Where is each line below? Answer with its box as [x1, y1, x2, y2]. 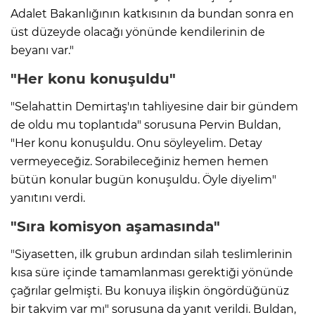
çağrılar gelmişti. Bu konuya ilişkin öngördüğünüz [11, 283, 289, 297]
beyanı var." [11, 43, 74, 57]
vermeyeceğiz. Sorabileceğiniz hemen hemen [11, 154, 269, 168]
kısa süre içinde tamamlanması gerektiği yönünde [11, 265, 293, 279]
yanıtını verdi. [11, 191, 85, 205]
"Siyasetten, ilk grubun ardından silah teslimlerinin [11, 247, 292, 261]
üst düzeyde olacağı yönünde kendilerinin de [11, 25, 265, 39]
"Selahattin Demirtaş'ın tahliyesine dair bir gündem [11, 99, 298, 113]
